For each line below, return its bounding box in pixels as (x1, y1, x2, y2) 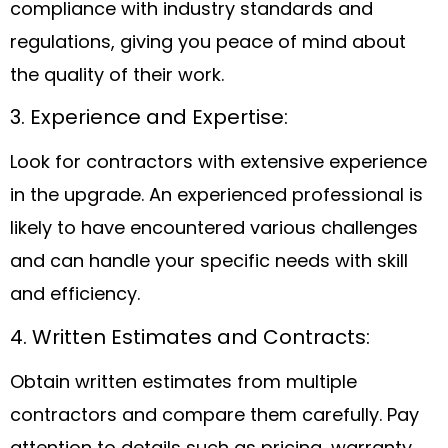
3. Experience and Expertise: (10, 109, 288, 130)
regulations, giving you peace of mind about (10, 33, 406, 53)
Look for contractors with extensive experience (10, 154, 427, 174)
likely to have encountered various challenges (10, 220, 418, 240)
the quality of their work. (10, 66, 224, 86)
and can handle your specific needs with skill (10, 253, 408, 273)
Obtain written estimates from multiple (10, 373, 357, 393)
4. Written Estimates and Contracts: (10, 328, 370, 349)
